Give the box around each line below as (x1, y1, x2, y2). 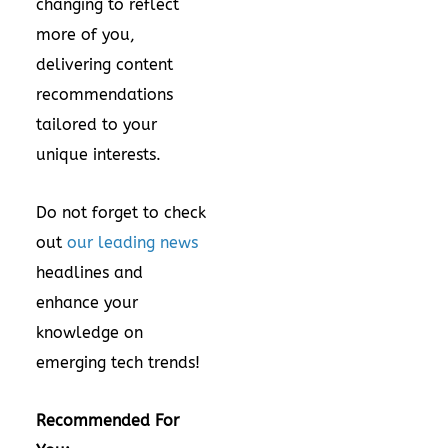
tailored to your (36, 114, 157, 134)
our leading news (67, 232, 198, 252)
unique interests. (36, 144, 161, 164)
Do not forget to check (36, 202, 206, 222)
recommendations (36, 84, 173, 104)
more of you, (36, 24, 135, 44)
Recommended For (36, 410, 179, 430)
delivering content (36, 54, 173, 74)
